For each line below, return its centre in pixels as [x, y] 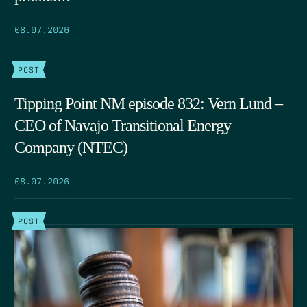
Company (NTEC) [71, 148]
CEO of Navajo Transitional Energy [123, 126]
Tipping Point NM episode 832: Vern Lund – [148, 104]
